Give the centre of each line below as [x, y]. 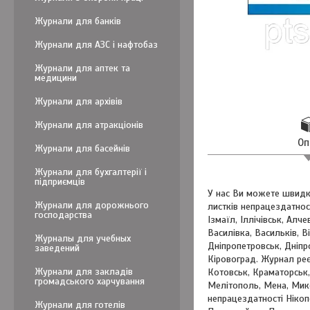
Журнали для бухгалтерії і [91, 172]
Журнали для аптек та [82, 68]
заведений [57, 248]
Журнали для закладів [84, 272]
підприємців [60, 182]
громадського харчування [90, 281]
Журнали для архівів [79, 101]
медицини [56, 78]
